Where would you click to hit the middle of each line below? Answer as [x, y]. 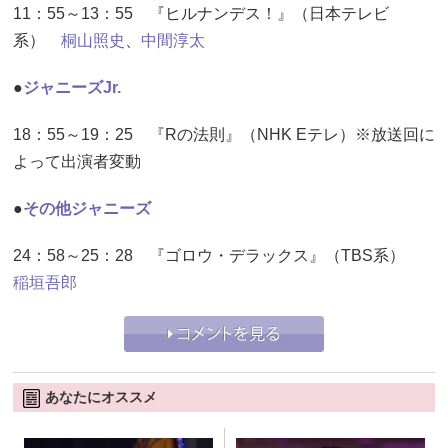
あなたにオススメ [101, 396]
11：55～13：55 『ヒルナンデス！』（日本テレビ [201, 13]
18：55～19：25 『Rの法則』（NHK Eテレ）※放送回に [224, 134]
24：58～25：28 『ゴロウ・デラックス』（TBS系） [217, 255]
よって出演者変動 [77, 161]
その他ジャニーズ [87, 208]
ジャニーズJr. [72, 87]
